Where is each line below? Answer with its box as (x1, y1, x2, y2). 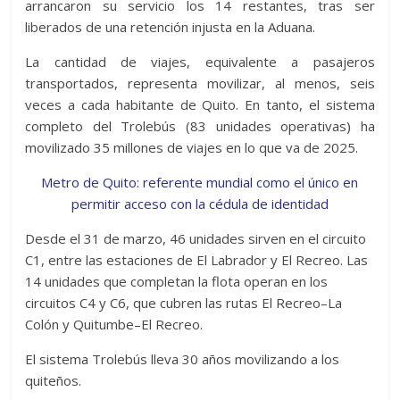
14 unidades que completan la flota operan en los (25, 272, 329, 291)
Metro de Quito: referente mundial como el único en (41, 173, 359, 192)
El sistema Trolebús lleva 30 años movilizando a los (25, 350, 340, 369)
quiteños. (25, 371, 82, 390)
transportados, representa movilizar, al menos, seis (25, 74, 375, 93)
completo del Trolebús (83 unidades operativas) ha (25, 117, 375, 136)
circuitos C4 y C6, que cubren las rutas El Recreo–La (25, 294, 343, 312)
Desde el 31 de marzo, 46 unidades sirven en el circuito (25, 229, 367, 248)
